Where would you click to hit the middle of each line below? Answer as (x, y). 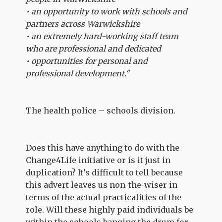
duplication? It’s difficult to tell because (105, 172)
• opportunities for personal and (87, 61)
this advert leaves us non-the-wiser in (102, 185)
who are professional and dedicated (94, 49)
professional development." (78, 73)
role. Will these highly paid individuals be (110, 210)
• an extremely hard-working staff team (102, 36)
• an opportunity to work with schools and (107, 11)
